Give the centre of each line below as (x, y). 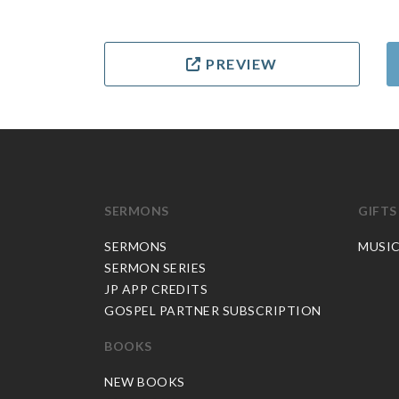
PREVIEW (240, 64)
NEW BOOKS (145, 382)
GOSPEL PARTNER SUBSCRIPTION (213, 310)
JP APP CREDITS (156, 289)
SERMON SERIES (155, 268)
